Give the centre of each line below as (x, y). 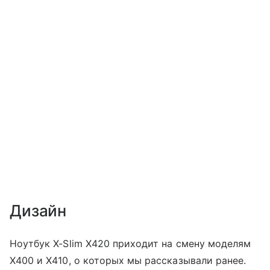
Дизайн (38, 210)
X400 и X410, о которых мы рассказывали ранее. (128, 260)
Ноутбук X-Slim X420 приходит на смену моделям (130, 243)
